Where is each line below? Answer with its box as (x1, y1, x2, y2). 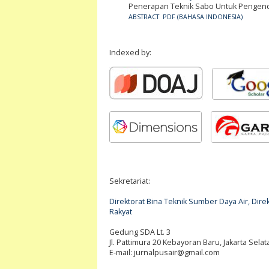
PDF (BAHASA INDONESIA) (162, 12, 243, 21)
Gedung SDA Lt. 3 (109, 227, 171, 238)
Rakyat (109, 207, 132, 217)
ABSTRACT (128, 12, 159, 21)
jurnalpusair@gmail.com (134, 247, 220, 258)
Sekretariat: (109, 176, 150, 187)
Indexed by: (109, 47, 151, 58)
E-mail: (109, 247, 134, 258)
